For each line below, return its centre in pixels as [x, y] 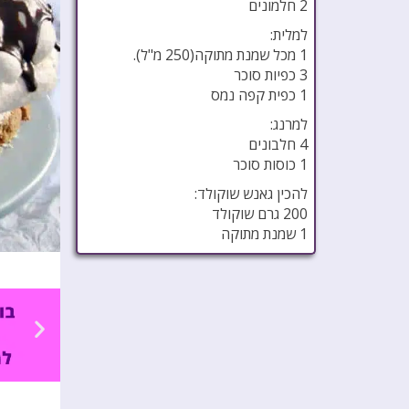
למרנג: [288, 124]
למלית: [288, 35]
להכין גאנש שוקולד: [251, 194]
